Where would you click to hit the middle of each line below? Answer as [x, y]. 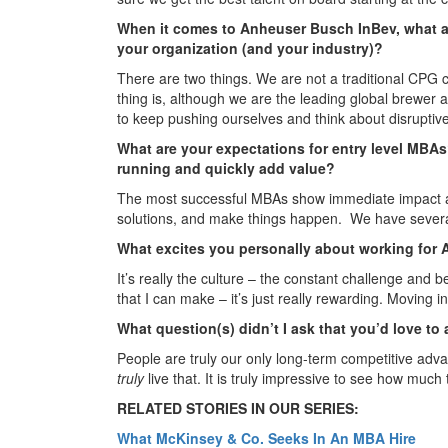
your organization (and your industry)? [250, 47]
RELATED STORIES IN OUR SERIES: [238, 407]
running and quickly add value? [226, 167]
